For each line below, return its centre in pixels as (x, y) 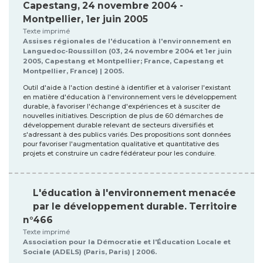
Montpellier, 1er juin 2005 (85, 19)
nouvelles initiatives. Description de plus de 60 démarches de (123, 116)
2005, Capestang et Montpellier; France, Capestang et (123, 61)
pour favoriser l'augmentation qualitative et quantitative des (121, 144)
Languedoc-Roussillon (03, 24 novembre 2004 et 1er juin (127, 51)
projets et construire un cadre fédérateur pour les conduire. (119, 153)
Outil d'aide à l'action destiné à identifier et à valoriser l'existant (127, 87)
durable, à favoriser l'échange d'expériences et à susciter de (122, 106)
